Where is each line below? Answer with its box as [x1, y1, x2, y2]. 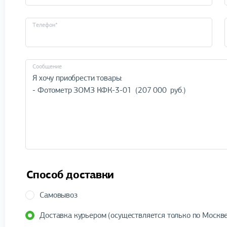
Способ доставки [26, 167, 114, 181]
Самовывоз [40, 190, 78, 200]
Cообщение [32, 62, 62, 71]
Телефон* [32, 21, 58, 29]
